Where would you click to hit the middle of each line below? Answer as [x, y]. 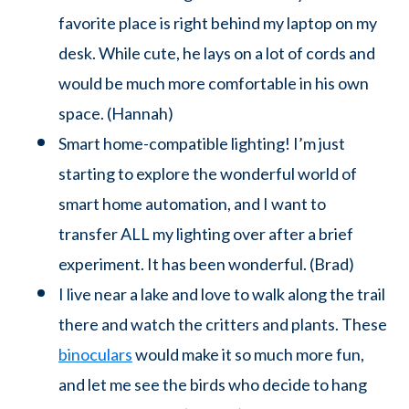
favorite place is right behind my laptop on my [218, 22]
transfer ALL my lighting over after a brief [206, 233]
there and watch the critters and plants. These [223, 324]
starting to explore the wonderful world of [208, 173]
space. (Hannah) [116, 113]
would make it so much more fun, [248, 354]
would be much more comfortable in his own [214, 83]
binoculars [95, 354]
